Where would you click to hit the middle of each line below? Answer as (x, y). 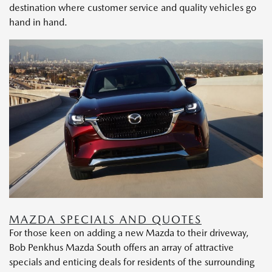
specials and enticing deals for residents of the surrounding (132, 262)
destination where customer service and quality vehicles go (133, 8)
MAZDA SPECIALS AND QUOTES (105, 220)
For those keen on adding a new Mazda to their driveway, (129, 233)
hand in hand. (38, 22)
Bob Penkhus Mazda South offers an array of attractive (121, 248)
